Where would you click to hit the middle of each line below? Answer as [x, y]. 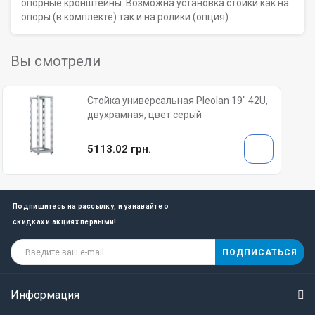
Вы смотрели [56, 61]
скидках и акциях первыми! [65, 222]
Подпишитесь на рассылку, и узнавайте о [91, 206]
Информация [45, 295]
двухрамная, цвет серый [144, 115]
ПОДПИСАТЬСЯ [260, 252]
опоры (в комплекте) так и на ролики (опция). [126, 17]
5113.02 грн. [119, 149]
